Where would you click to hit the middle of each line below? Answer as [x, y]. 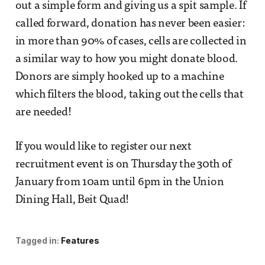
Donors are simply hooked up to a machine [119, 77]
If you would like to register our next [103, 147]
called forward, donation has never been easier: [130, 24]
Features [80, 240]
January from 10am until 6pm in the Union [119, 182]
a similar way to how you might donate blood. [127, 59]
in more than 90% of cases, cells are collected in [131, 41]
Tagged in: [37, 240]
